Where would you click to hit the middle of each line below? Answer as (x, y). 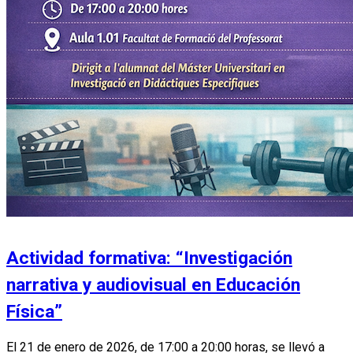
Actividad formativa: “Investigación (149, 258)
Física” (34, 312)
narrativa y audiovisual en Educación (153, 285)
